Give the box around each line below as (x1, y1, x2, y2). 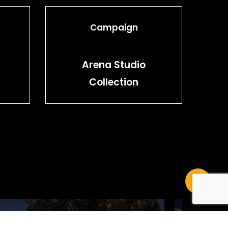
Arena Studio (82, 58, 146, 72)
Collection (89, 75, 139, 90)
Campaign (90, 21, 138, 34)
